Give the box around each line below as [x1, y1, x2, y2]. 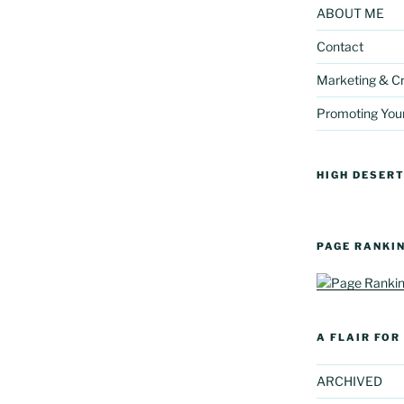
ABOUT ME [316, 5, 384, 21]
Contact [316, 38, 363, 54]
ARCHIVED [316, 372, 382, 389]
